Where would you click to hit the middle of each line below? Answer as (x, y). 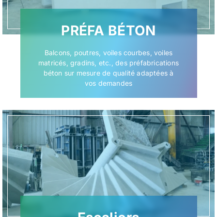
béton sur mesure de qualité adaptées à (108, 73)
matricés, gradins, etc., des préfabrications (108, 63)
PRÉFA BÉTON (108, 31)
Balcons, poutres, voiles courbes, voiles (108, 53)
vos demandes (108, 83)
